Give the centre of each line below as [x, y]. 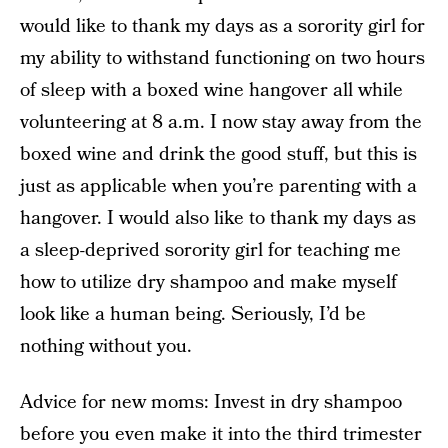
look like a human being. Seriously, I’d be [193, 314]
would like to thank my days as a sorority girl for [222, 26]
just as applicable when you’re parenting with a [218, 186]
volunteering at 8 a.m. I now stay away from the [221, 122]
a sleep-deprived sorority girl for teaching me [210, 250]
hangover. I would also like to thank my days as [218, 218]
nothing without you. [106, 346]
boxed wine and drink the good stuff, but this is [218, 154]
